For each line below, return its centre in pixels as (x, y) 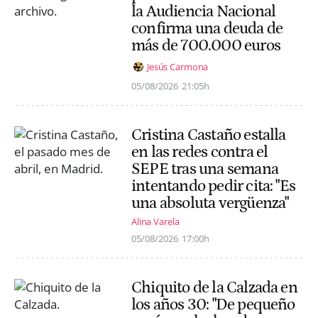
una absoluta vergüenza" (210, 203)
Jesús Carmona (178, 66)
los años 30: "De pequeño (213, 305)
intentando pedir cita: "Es (214, 186)
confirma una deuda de (207, 28)
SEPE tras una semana (205, 169)
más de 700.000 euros (206, 45)
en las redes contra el (200, 152)
